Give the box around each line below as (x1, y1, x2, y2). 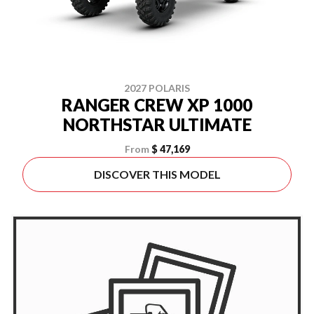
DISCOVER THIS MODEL (93, 168, 221, 181)
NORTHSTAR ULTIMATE (62, 114, 252, 135)
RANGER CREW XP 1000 (62, 95, 252, 115)
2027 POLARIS (124, 82, 190, 94)
